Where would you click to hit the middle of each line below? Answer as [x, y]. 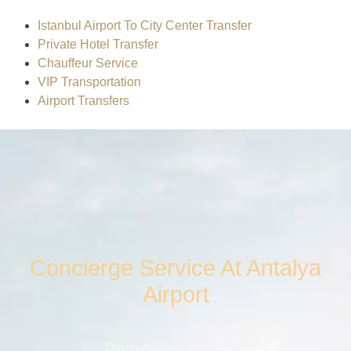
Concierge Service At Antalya [175, 268]
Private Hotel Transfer [100, 44]
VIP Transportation [89, 81]
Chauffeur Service [88, 63]
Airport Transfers [83, 100]
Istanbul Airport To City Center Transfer [145, 25]
